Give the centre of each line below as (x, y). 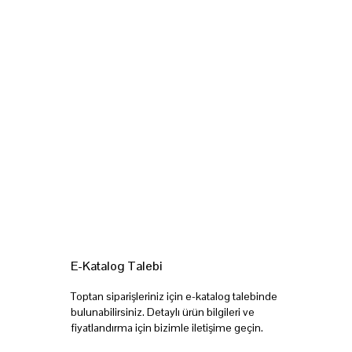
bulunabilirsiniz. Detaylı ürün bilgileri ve (163, 312)
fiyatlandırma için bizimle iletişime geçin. (167, 328)
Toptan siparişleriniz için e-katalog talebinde (174, 297)
